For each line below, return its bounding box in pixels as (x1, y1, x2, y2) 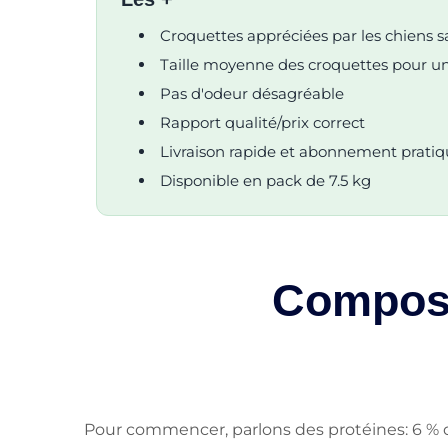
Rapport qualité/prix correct (160, 112, 365, 132)
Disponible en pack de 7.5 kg (160, 170, 371, 190)
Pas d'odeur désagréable (160, 83, 344, 103)
